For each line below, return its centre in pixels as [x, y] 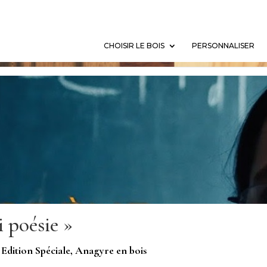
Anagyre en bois [111, 250]
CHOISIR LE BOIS [134, 45]
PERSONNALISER [223, 45]
